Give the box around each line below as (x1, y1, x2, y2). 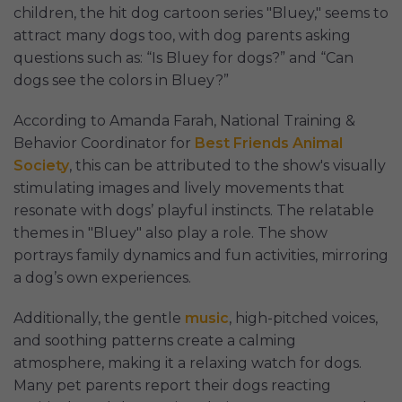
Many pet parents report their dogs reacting (13, 376, 331, 394)
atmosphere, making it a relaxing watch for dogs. (13, 354, 362, 371)
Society (13, 156, 69, 174)
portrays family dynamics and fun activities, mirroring (13, 246, 389, 264)
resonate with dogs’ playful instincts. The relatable (13, 201, 374, 219)
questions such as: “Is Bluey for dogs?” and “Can (13, 48, 354, 66)
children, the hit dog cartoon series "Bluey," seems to (13, 4, 389, 22)
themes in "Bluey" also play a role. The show (13, 223, 328, 241)
